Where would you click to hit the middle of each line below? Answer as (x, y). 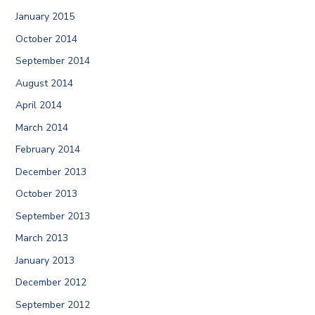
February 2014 (47, 150)
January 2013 (45, 260)
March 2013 (41, 238)
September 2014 (52, 61)
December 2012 (51, 283)
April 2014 (38, 105)
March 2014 (41, 127)
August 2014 (44, 83)
